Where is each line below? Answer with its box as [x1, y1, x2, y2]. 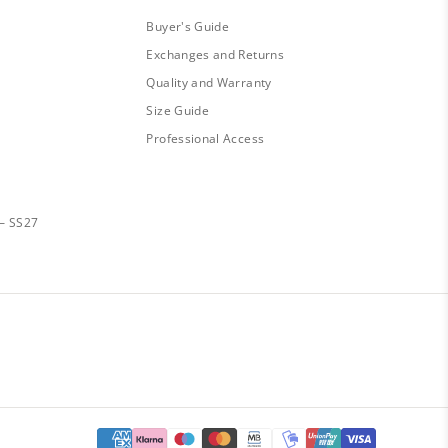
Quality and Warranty [146, 74, 272, 92]
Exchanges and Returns [146, 46, 284, 64]
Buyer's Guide [146, 18, 230, 36]
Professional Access [146, 130, 265, 148]
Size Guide [146, 102, 210, 120]
